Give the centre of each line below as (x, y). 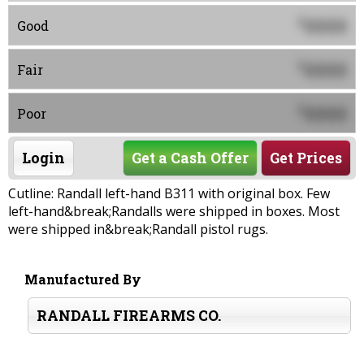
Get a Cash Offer (190, 158)
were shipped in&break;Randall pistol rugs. (138, 230)
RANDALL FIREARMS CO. (128, 316)
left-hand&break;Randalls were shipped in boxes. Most (174, 212)
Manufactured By (83, 279)
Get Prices (306, 158)
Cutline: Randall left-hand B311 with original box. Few (169, 194)
